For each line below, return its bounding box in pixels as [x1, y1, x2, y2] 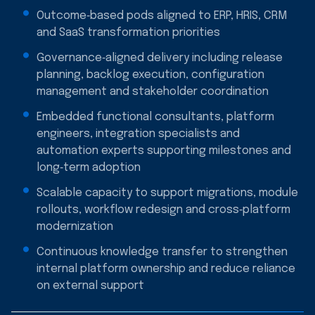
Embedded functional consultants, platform [37, 110, 274, 123]
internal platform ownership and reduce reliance [37, 262, 295, 275]
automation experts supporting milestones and [37, 144, 291, 157]
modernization [37, 220, 113, 233]
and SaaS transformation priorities [37, 26, 220, 39]
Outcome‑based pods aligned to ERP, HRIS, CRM [37, 9, 287, 22]
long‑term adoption [37, 161, 141, 174]
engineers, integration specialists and [37, 127, 240, 140]
